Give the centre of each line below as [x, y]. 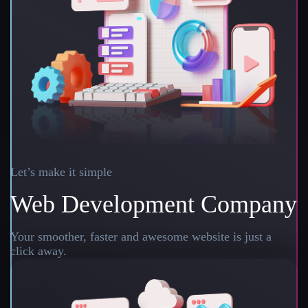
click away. [38, 251]
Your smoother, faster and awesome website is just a [141, 236]
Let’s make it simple [61, 172]
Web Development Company [154, 204]
